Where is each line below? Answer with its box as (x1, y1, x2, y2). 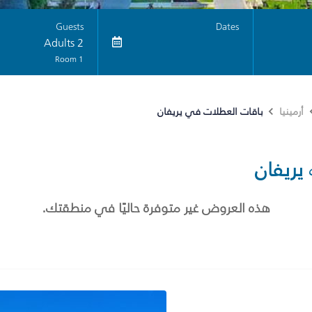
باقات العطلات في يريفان (157, 104, 263, 119)
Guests (56, 19, 84, 34)
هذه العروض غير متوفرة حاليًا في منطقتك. (42, 197, 270, 218)
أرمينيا (279, 104, 304, 119)
